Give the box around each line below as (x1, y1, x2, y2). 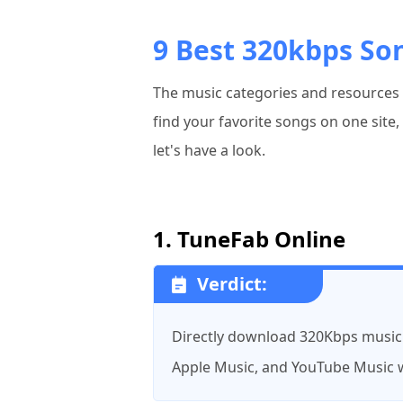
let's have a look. (153, 140, 265, 160)
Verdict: (197, 272, 267, 296)
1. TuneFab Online (153, 224, 345, 254)
